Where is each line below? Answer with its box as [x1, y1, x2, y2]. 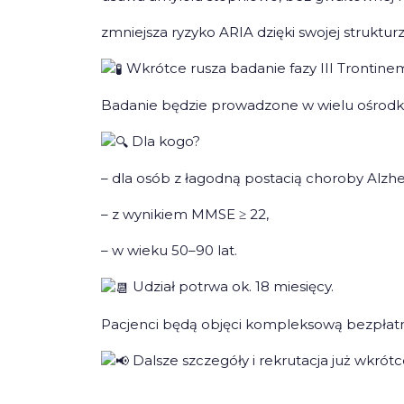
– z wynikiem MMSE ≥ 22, [101, 206, 269, 224]
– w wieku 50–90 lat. [101, 242, 237, 260]
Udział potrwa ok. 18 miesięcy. [129, 278, 334, 296]
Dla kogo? [128, 133, 200, 151]
